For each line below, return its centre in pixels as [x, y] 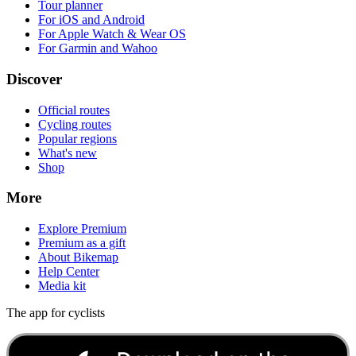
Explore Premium [82, 229]
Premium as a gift [82, 243]
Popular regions [77, 138]
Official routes [74, 110]
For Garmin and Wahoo [98, 48]
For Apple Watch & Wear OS [112, 34]
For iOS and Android [91, 20]
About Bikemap [78, 257]
